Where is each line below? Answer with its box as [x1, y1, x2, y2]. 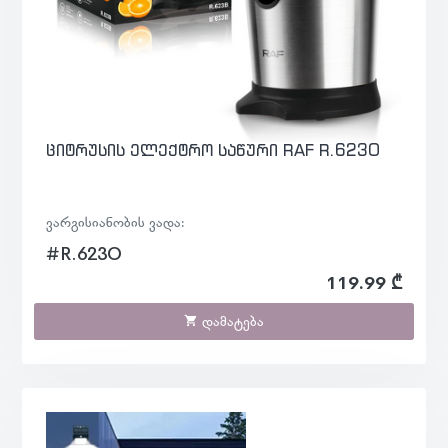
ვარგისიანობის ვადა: [46, 212, 185, 233]
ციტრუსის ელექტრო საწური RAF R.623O [46, 140, 380, 161]
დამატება [198, 311, 264, 332]
